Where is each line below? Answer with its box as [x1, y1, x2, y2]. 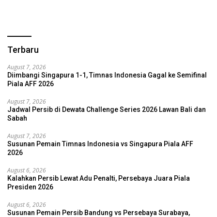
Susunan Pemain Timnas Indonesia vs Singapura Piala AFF [7, 139, 193, 148]
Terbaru [7, 44, 39, 55]
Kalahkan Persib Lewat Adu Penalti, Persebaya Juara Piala [7, 174, 190, 182]
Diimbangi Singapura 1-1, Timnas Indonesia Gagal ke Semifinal [7, 71, 207, 79]
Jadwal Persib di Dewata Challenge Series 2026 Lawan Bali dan [7, 105, 206, 113]
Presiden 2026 [7, 183, 53, 191]
